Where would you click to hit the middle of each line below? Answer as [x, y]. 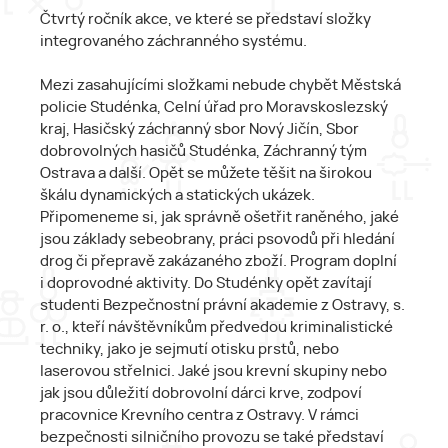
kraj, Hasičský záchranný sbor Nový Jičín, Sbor [199, 129]
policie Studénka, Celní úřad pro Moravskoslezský [214, 107]
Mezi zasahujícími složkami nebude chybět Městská [220, 85]
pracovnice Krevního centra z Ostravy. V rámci [199, 415]
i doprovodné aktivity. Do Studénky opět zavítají [206, 283]
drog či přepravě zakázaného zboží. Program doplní [218, 261]
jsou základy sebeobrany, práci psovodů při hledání [217, 239]
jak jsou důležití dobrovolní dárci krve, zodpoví [201, 393]
